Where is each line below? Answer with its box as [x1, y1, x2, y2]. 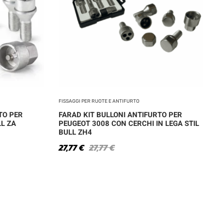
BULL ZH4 [59, 126, 92, 138]
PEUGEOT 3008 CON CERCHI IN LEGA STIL [59, 118, 199, 129]
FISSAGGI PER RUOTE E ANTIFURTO [59, 98, 139, 104]
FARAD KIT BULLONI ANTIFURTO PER [59, 109, 182, 120]
